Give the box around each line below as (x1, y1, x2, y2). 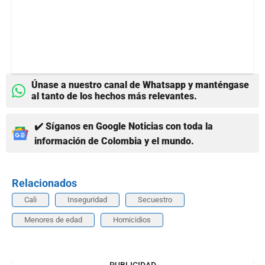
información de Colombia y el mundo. (34, 135, 194, 147)
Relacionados (12, 177, 77, 190)
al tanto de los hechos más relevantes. (31, 91, 197, 102)
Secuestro (138, 195, 172, 205)
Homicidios (113, 215, 151, 225)
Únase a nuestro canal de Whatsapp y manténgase (31, 79, 249, 91)
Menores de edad (24, 215, 82, 225)
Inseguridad (67, 195, 107, 205)
